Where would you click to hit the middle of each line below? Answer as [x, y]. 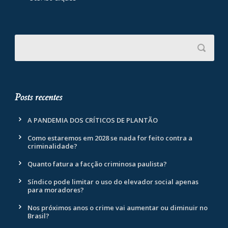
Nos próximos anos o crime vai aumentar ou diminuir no [118, 208]
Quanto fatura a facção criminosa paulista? [97, 164]
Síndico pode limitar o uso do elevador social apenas [113, 182]
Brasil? [38, 216]
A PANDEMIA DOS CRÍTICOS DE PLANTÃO [93, 120]
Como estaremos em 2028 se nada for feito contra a [110, 138]
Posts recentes [38, 98]
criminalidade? [52, 146]
